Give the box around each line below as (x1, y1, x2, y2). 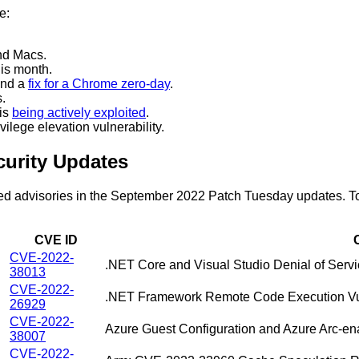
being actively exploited (12, 106, 146, 120)
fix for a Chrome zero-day (28, 77, 170, 91)
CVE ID (34, 233, 78, 248)
